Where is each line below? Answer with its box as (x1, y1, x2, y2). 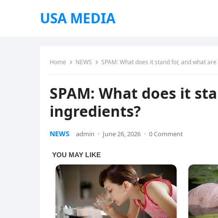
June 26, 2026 (103, 129, 141, 138)
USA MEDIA (40, 9, 115, 27)
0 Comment (149, 129, 183, 138)
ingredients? (50, 101, 141, 121)
